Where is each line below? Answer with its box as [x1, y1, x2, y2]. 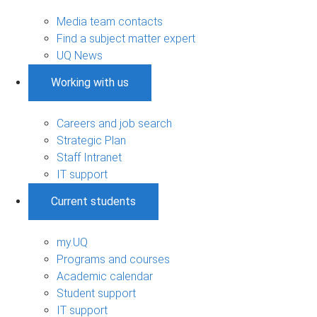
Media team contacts [57, 14, 163, 28]
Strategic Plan [57, 133, 126, 147]
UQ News [57, 48, 103, 62]
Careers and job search [57, 116, 172, 130]
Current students [51, 194, 136, 208]
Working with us [51, 75, 129, 89]
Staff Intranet [57, 150, 122, 164]
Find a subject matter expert [57, 31, 195, 45]
